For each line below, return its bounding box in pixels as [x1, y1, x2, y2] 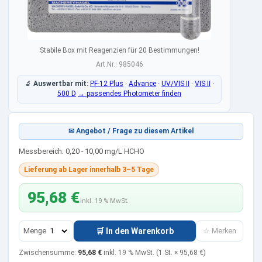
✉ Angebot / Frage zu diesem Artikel [68, 127, 194, 136]
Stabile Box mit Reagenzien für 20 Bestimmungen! [39, 46, 199, 55]
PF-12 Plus [90, 80, 123, 88]
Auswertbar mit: [33, 80, 88, 88]
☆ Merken [202, 226, 236, 236]
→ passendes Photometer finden [78, 89, 181, 98]
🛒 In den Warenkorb [95, 226, 174, 236]
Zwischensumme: [18, 248, 78, 257]
